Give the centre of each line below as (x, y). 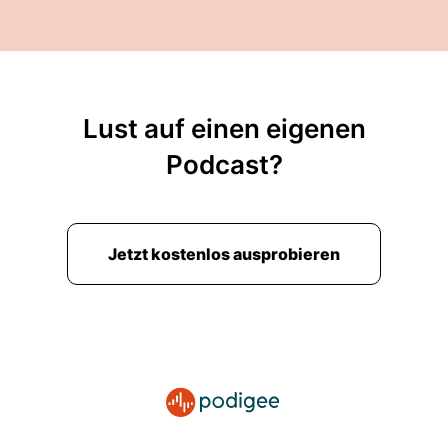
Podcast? (224, 164)
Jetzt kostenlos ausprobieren (224, 254)
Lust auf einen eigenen (224, 128)
